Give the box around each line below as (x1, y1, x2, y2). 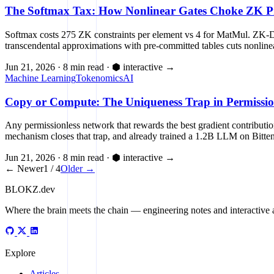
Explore (5, 248, 35, 259)
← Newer (5, 163, 43, 174)
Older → (61, 163, 95, 174)
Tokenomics (76, 72, 123, 83)
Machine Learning (5, 72, 76, 83)
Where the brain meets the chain (5, 205, 128, 216)
